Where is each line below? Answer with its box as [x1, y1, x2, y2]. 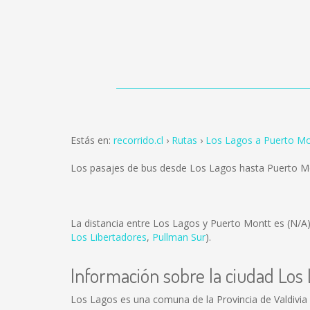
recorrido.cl [113, 134, 163, 147]
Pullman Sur [152, 230, 206, 244]
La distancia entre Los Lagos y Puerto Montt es [71, 217, 287, 230]
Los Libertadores [71, 230, 147, 244]
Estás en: [71, 134, 113, 147]
